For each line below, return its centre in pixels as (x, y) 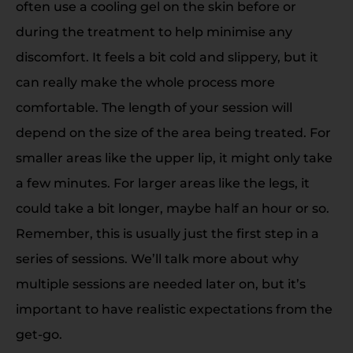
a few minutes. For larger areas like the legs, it (163, 183)
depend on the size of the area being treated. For (173, 132)
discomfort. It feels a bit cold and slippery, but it (167, 57)
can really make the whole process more (145, 82)
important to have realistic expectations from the (174, 309)
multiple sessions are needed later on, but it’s (161, 284)
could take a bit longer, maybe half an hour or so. (173, 208)
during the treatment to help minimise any (154, 32)
